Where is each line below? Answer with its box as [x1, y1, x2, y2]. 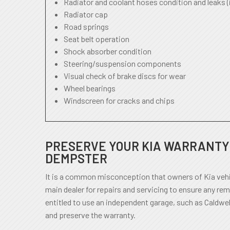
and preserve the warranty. [45, 210, 136, 220]
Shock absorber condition [64, 46, 151, 56]
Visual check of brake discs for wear [64, 71, 186, 81]
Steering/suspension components [64, 59, 181, 68]
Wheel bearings [64, 83, 116, 93]
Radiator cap [64, 9, 108, 19]
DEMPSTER [45, 151, 107, 166]
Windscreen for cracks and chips [64, 95, 175, 105]
